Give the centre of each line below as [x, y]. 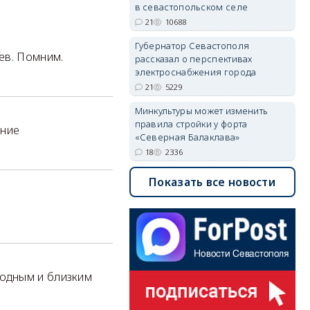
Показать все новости [212, 182]
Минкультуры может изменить [201, 111]
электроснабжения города [195, 72]
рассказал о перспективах [193, 59]
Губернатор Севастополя [192, 46]
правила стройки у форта [191, 124]
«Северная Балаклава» [187, 137]
